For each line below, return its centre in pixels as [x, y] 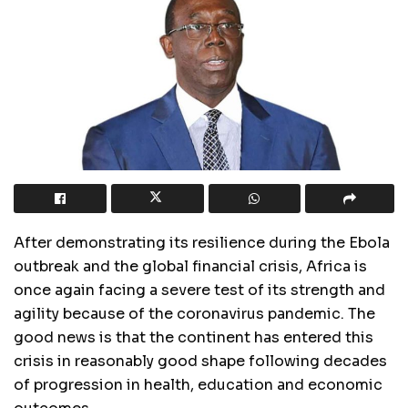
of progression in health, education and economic [198, 384]
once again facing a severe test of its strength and [199, 290]
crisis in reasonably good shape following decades [200, 361]
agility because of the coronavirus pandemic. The [194, 313]
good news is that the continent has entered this [194, 337]
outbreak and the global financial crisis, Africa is [190, 266]
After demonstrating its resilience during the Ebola [202, 242]
